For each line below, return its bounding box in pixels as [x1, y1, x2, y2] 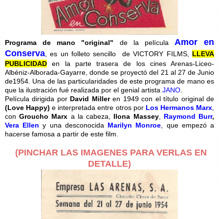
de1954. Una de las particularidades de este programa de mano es [5, 77, 214, 85]
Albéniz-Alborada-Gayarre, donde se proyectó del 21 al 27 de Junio [5, 68, 214, 76]
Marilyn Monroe [108, 121, 161, 129]
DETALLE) [88, 158, 131, 169]
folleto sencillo [71, 49, 116, 58]
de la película [113, 38, 175, 46]
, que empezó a [161, 121, 215, 129]
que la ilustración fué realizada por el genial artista [5, 86, 162, 94]
